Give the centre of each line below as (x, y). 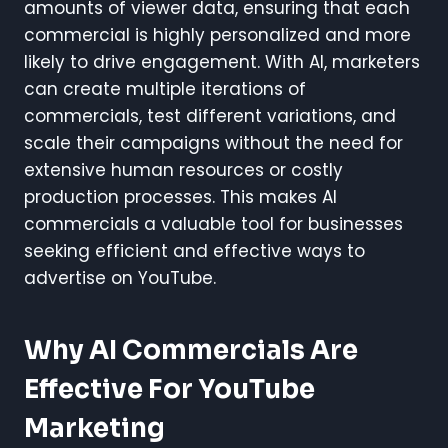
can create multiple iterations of (165, 89)
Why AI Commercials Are (191, 351)
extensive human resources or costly (183, 170)
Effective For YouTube (169, 390)
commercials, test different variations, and (210, 116)
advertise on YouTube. (120, 278)
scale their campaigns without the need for (213, 143)
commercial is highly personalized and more (217, 35)
